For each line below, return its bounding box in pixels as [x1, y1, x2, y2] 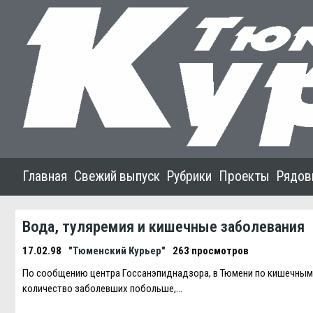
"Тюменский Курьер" [68, 245, 166, 257]
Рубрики [167, 168, 212, 184]
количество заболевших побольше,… [22, 282, 182, 295]
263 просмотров [173, 245, 249, 257]
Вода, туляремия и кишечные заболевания [22, 217, 305, 235]
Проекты [219, 168, 270, 184]
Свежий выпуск [74, 168, 160, 184]
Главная [22, 168, 67, 184]
